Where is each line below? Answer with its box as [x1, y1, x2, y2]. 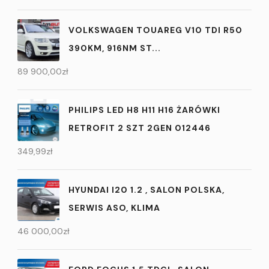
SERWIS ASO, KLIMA [68, 202, 160, 213]
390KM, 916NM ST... [68, 42, 161, 53]
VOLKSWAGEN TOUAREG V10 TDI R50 [68, 24, 243, 35]
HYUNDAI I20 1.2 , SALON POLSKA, [68, 184, 225, 195]
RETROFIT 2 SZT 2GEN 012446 [68, 122, 211, 133]
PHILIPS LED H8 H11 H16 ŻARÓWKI [68, 104, 220, 115]
